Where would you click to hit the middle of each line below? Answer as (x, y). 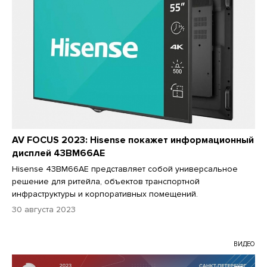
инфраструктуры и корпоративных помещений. (105, 194)
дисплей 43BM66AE (58, 153)
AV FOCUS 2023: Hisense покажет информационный (133, 140)
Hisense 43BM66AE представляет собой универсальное (125, 169)
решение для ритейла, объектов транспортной (106, 181)
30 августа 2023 (44, 209)
